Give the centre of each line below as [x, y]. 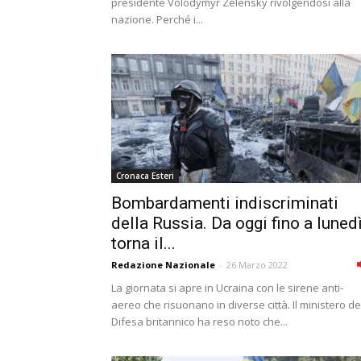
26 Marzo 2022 [257, 265]
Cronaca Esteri [145, 176]
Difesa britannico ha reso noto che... [199, 322]
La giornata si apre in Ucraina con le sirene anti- [227, 288]
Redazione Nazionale [163, 265]
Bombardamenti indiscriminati [225, 203]
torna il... [143, 243]
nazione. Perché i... [157, 19]
